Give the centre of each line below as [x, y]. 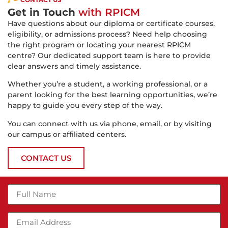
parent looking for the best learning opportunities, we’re [112, 95]
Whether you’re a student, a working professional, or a [108, 84]
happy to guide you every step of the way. [85, 106]
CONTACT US [46, 158]
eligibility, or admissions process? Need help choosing [107, 34]
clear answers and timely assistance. [74, 66]
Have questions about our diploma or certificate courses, [111, 23]
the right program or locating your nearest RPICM [99, 45]
